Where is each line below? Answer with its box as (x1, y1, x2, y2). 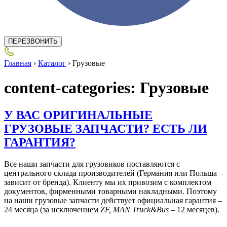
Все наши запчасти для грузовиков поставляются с (4, 159, 180, 168)
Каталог (38, 59, 66, 67)
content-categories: (4, 79, 140, 97)
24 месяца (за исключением (4, 205, 100, 214)
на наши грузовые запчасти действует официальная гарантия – (4, 196, 222, 205)
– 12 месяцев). (169, 205, 219, 214)
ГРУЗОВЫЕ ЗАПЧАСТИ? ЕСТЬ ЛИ (4, 122, 207, 135)
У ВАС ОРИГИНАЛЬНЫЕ (4, 108, 153, 122)
